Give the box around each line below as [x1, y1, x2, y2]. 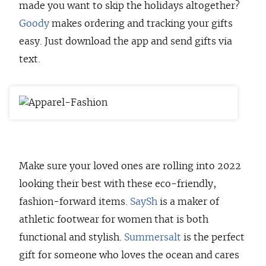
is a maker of [157, 197, 219, 207]
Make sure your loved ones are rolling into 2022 [19, 161, 241, 172]
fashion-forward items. [19, 197, 130, 207]
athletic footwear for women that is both [19, 215, 208, 225]
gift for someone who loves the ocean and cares [19, 251, 239, 261]
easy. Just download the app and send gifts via [19, 37, 232, 47]
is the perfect [181, 233, 245, 243]
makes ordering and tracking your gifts [49, 19, 233, 29]
